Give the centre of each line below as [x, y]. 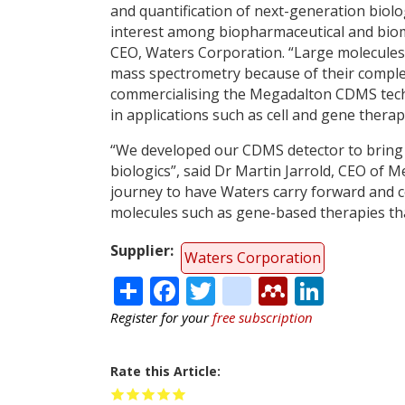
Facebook [243, 287]
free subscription [263, 318]
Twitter [264, 287]
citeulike [307, 287]
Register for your [161, 318]
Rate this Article [164, 372]
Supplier [140, 250]
